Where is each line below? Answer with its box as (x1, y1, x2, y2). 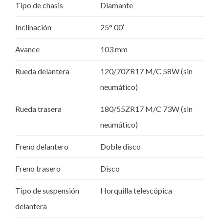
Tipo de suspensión (15, 186, 79, 196)
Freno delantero (15, 142, 68, 152)
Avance (15, 44, 40, 54)
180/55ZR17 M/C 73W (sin (100, 104, 193, 114)
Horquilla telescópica (100, 186, 172, 196)
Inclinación (15, 22, 51, 32)
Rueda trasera (15, 104, 62, 114)
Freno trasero (15, 164, 61, 174)
